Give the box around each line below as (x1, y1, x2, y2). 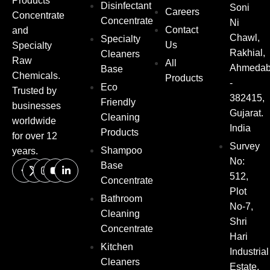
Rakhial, (230, 47, 265, 58)
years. (12, 145, 38, 156)
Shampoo (101, 145, 142, 155)
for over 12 (12, 130, 57, 141)
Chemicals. (12, 70, 60, 81)
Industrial (230, 246, 269, 257)
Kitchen (101, 241, 133, 252)
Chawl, (230, 32, 260, 43)
